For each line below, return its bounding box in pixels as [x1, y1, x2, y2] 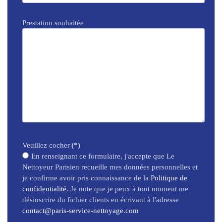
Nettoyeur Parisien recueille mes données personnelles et [22, 163, 198, 171]
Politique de [151, 174, 187, 182]
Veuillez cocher [22, 141, 70, 149]
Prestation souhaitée [22, 19, 84, 27]
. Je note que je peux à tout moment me [66, 185, 188, 193]
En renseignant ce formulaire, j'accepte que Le [31, 152, 174, 160]
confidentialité [22, 185, 66, 193]
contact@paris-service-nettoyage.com [22, 207, 139, 215]
